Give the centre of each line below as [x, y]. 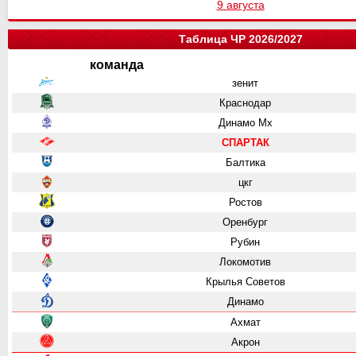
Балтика [245, 163]
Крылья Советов [245, 282]
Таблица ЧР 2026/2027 [240, 39]
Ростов [245, 203]
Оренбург [245, 222]
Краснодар [245, 103]
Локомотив [245, 262]
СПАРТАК [245, 143]
